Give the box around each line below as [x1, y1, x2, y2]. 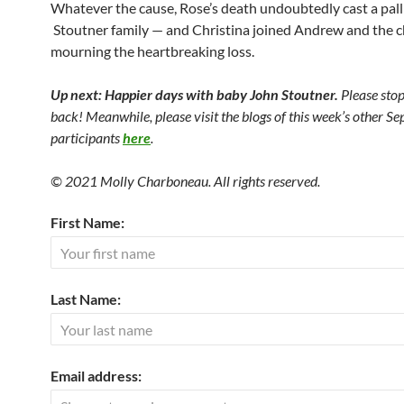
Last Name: [50, 290, 121, 308]
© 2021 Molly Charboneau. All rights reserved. [50, 172, 320, 190]
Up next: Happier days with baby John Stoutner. [50, 86, 341, 104]
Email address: [50, 367, 142, 385]
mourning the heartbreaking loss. [50, 42, 254, 60]
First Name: [50, 214, 124, 232]
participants [50, 129, 123, 147]
